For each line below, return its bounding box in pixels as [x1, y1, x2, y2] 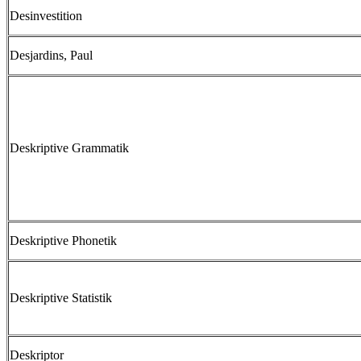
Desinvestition [10, 9, 82, 23]
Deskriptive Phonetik [10, 234, 117, 247]
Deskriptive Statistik [10, 291, 112, 305]
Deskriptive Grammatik [10, 141, 129, 155]
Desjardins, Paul [10, 48, 93, 62]
